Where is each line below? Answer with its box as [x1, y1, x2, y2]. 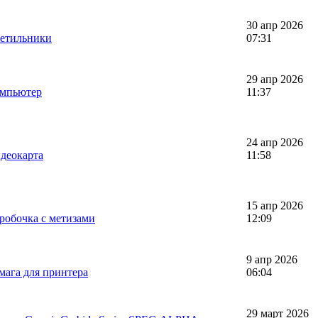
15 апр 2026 [246, 199, 303, 212]
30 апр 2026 [246, 18, 303, 31]
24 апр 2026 [246, 136, 303, 148]
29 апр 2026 [246, 72, 303, 85]
